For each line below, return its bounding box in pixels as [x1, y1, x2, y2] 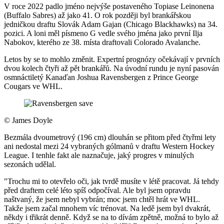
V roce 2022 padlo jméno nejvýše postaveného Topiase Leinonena [4, 1, 214, 10]
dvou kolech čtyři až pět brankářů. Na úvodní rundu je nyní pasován [4, 63, 219, 72]
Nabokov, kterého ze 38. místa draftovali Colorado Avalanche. [4, 37, 200, 46]
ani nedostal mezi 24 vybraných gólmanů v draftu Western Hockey [4, 141, 214, 150]
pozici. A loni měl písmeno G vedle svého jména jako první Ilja [4, 28, 202, 37]
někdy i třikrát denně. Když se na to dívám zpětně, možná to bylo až [4, 212, 218, 221]
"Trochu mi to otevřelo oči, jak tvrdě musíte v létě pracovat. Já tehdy [4, 176, 219, 185]
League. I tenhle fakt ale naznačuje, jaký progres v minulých [4, 150, 194, 159]
